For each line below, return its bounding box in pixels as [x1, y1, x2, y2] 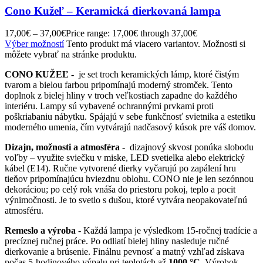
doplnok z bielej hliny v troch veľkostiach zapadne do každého [5, 90, 237, 101]
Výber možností [5, 39, 64, 49]
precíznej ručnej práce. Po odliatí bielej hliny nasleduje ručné [5, 236, 229, 247]
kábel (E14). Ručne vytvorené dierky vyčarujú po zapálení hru [5, 163, 236, 174]
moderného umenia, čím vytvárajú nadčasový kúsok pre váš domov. [5, 122, 256, 133]
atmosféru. [5, 205, 43, 216]
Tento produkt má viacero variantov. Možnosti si [64, 39, 245, 49]
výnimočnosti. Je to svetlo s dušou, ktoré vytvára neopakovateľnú [5, 195, 247, 205]
